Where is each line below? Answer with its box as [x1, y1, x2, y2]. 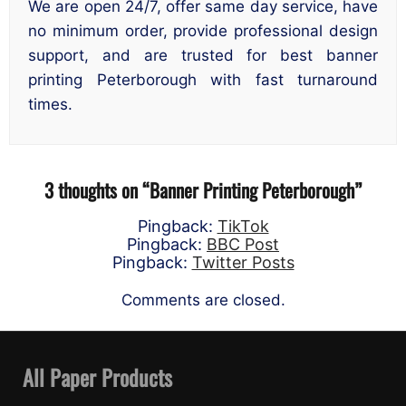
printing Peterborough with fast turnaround [28, 71, 378, 90]
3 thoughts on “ [44, 175, 150, 204]
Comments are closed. [121, 290, 285, 309]
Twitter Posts [191, 252, 295, 272]
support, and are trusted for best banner [28, 46, 378, 65]
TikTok [217, 216, 269, 236]
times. [28, 95, 72, 114]
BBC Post [207, 234, 279, 254]
